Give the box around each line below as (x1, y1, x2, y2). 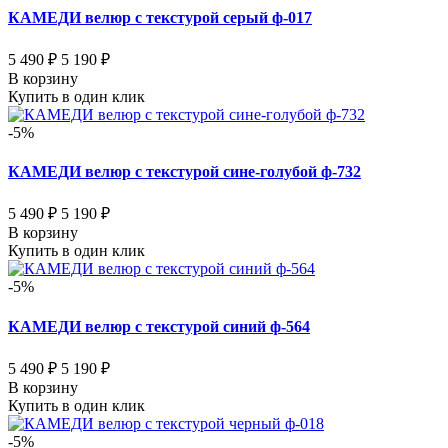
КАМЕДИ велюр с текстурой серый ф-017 (8, 8, 312, 26)
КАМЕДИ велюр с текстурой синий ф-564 (8, 317, 310, 335)
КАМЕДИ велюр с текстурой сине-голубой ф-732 (8, 163, 361, 181)
